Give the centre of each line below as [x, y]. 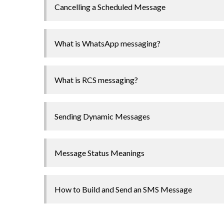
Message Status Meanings [99, 152]
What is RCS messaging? [96, 79]
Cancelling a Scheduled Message [110, 6]
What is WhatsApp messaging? [107, 43]
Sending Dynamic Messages [102, 116]
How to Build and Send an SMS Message [123, 189]
